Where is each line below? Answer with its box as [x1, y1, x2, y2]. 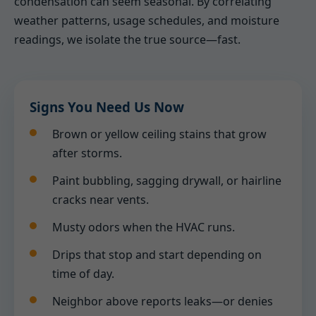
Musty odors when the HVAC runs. [52, 219, 235, 235]
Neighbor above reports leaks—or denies [52, 293, 273, 309]
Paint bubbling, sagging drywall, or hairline [52, 173, 281, 188]
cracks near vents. [52, 192, 149, 207]
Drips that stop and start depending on [52, 247, 262, 262]
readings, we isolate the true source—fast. [14, 32, 241, 47]
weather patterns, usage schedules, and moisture [14, 13, 279, 28]
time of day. [52, 266, 114, 281]
